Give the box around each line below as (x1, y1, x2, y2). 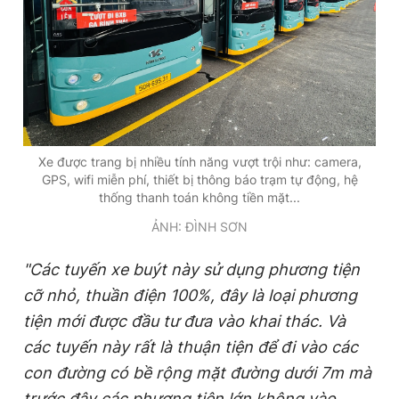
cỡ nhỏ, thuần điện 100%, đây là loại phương (23, 286, 357, 305)
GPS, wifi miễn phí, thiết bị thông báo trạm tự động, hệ (41, 172, 358, 188)
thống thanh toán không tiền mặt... (99, 190, 300, 206)
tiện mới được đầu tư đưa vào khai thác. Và (23, 312, 346, 331)
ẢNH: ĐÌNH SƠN (151, 219, 248, 235)
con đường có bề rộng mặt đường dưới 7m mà (23, 363, 371, 383)
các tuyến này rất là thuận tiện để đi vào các (23, 338, 358, 357)
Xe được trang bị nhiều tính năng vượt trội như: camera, (37, 154, 362, 170)
